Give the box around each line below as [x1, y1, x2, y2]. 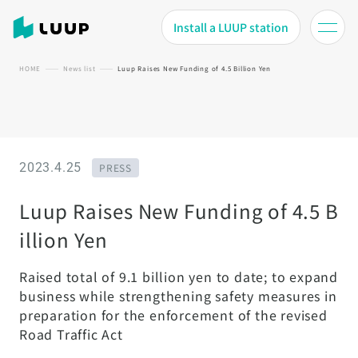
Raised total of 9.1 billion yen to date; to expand [19, 267, 338, 286]
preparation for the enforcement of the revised [19, 305, 328, 324]
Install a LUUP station [173, 18, 288, 35]
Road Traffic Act [19, 324, 123, 344]
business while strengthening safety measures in [19, 286, 337, 305]
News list [63, 64, 96, 73]
